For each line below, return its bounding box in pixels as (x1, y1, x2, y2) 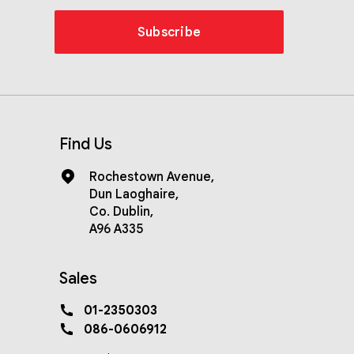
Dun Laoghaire (88, 186, 175, 202)
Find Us (58, 134, 112, 154)
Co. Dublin (88, 203, 150, 220)
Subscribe (137, 24, 201, 40)
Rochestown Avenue (88, 168, 211, 185)
